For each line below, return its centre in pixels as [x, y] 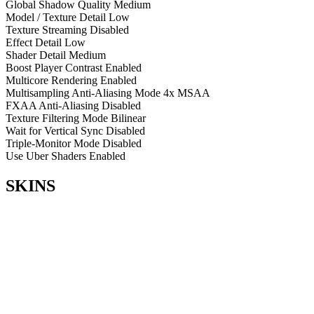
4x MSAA [187, 93]
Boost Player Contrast [54, 67]
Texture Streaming [46, 29]
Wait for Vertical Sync [54, 130]
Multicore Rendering [52, 80]
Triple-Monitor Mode [53, 143]
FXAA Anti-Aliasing [52, 105]
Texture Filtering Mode [57, 118]
